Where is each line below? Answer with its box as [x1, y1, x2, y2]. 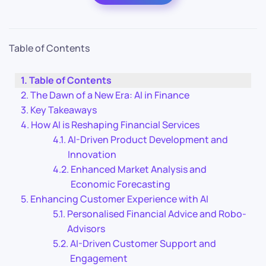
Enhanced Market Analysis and [71, 162, 207, 176]
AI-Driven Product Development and [68, 132, 229, 146]
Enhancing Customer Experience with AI [30, 192, 209, 205]
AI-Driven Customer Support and [70, 236, 217, 250]
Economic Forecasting [71, 177, 171, 191]
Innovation [68, 147, 117, 161]
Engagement [70, 251, 128, 265]
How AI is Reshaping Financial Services [31, 118, 200, 131]
